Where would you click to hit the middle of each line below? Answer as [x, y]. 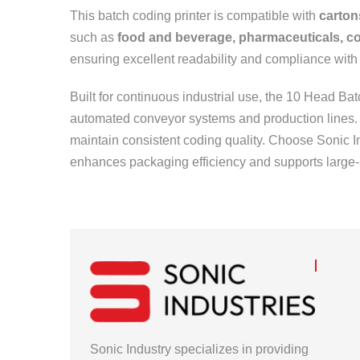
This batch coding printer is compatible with [194, 16]
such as [94, 37]
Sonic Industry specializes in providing [199, 349]
